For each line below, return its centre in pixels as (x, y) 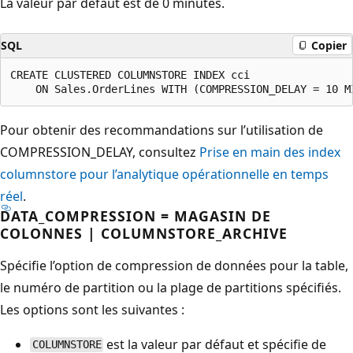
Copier (329, 45)
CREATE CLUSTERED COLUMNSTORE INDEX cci (130, 74)
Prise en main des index (270, 152)
